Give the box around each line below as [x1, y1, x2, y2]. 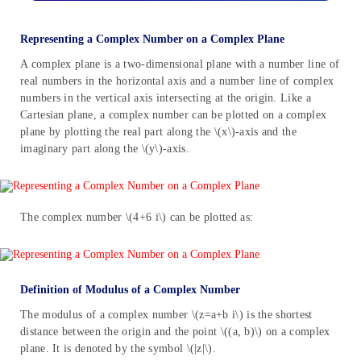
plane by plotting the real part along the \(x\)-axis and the [20, 125, 297, 138]
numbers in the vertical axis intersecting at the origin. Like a [20, 91, 311, 104]
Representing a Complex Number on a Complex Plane [20, 32, 284, 45]
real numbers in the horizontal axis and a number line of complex [20, 74, 334, 87]
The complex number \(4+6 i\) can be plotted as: [20, 210, 254, 223]
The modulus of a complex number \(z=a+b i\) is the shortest [20, 308, 313, 321]
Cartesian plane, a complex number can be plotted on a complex [20, 108, 327, 121]
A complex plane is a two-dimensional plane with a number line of [20, 57, 340, 70]
